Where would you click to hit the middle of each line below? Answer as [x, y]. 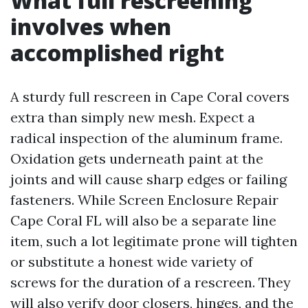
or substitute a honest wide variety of [132, 262]
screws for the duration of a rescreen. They [151, 282]
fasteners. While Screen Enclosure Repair [144, 200]
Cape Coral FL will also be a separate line [143, 220]
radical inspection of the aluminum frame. [146, 138]
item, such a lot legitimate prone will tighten [154, 241]
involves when [91, 26]
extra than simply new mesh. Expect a [133, 117]
